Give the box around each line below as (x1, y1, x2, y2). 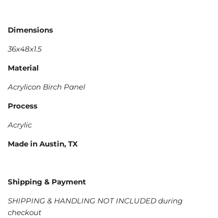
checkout (8, 207, 41, 217)
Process (8, 101, 39, 110)
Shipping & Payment (8, 177, 88, 186)
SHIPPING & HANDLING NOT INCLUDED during (8, 196, 182, 205)
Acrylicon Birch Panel (8, 82, 85, 91)
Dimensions (8, 25, 53, 35)
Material (8, 63, 39, 73)
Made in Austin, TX (8, 139, 80, 148)
